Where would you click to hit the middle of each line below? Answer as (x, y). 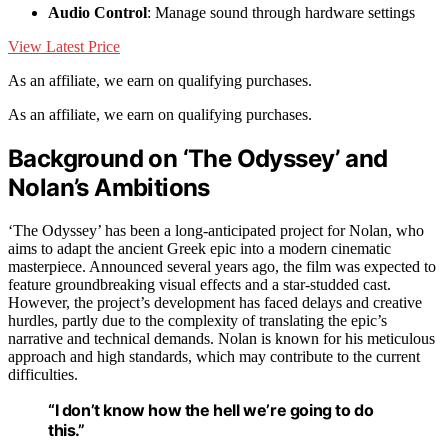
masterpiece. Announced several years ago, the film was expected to (222, 267)
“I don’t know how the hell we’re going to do (211, 410)
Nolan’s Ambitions (109, 188)
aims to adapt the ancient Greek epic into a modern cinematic (199, 249)
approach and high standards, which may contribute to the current (214, 357)
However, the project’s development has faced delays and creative (215, 303)
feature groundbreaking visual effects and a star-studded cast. (199, 285)
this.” (66, 430)
